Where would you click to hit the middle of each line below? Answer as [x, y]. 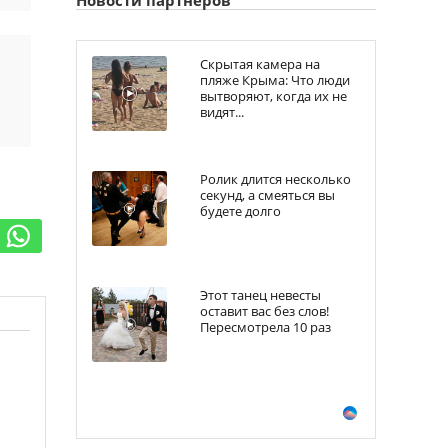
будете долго [240, 211]
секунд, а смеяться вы [267, 195]
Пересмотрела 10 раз [265, 327]
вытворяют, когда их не [273, 95]
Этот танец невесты [260, 295]
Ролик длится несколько [275, 179]
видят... [222, 111]
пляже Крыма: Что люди [275, 79]
